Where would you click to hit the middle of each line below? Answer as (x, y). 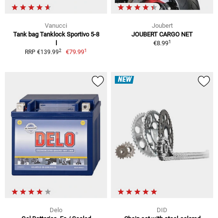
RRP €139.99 (42, 52)
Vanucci (56, 26)
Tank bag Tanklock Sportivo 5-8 (56, 35)
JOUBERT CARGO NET (162, 35)
